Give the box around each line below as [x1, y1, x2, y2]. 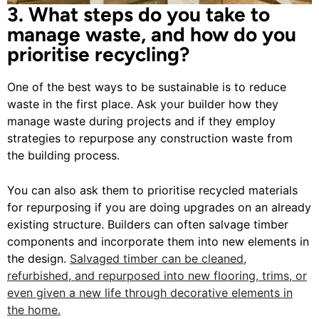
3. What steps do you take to [7, 2, 270, 27]
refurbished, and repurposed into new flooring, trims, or [7, 268, 307, 283]
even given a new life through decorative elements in [7, 286, 293, 300]
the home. [7, 303, 61, 318]
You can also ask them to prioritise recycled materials [7, 183, 298, 198]
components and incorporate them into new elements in [7, 234, 309, 249]
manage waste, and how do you [7, 22, 296, 47]
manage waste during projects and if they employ [7, 114, 276, 129]
